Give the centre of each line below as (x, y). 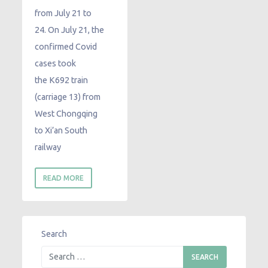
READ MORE (64, 178)
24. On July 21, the (70, 30)
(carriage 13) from (68, 97)
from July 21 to (63, 13)
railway (48, 147)
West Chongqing (66, 113)
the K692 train (62, 80)
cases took (56, 63)
